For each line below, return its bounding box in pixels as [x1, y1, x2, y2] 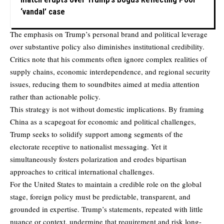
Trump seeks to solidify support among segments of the [10, 128, 183, 139]
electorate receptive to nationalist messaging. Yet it [10, 141, 167, 151]
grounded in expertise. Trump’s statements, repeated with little [10, 203, 203, 214]
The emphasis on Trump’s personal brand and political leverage [10, 28, 207, 39]
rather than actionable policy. [10, 91, 100, 101]
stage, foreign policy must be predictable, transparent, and [10, 191, 190, 201]
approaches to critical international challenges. [10, 166, 154, 176]
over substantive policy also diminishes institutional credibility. [10, 41, 204, 51]
